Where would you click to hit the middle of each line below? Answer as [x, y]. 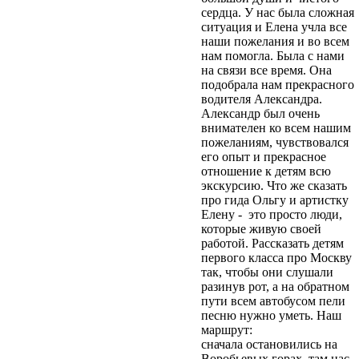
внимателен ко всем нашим [276, 127]
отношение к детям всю [266, 171]
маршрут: [227, 329]
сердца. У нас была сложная [278, 12]
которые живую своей [261, 228]
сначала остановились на [269, 344]
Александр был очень [260, 113]
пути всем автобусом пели [273, 301]
